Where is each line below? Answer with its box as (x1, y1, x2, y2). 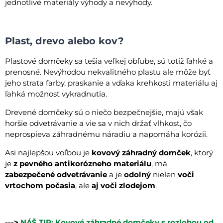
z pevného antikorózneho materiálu (13, 158, 151, 168)
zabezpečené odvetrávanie (5, 169, 107, 179)
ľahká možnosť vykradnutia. (5, 89, 107, 99)
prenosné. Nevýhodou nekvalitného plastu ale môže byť (5, 67, 211, 77)
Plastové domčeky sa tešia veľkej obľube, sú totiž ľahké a (5, 56, 213, 66)
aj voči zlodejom (92, 180, 155, 190)
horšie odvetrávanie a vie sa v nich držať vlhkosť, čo (5, 118, 192, 128)
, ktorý (191, 147, 213, 157)
